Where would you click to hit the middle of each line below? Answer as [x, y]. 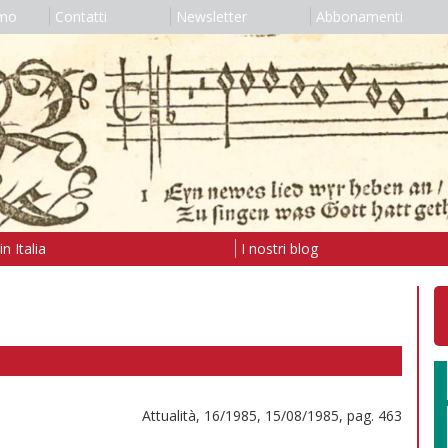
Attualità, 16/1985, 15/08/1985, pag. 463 [272, 415]
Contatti [80, 16]
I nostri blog [279, 248]
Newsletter [211, 16]
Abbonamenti [359, 16]
